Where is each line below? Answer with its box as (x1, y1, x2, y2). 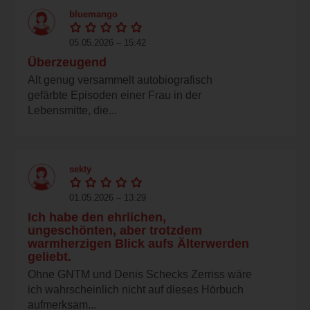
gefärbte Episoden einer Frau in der (28, 89, 201, 101)
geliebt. (28, 249, 71, 264)
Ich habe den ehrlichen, (28, 210, 166, 224)
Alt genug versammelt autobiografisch (28, 73, 212, 86)
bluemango (69, 8, 118, 19)
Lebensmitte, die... (28, 104, 117, 116)
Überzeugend (28, 55, 107, 69)
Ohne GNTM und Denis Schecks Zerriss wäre (28, 268, 252, 280)
